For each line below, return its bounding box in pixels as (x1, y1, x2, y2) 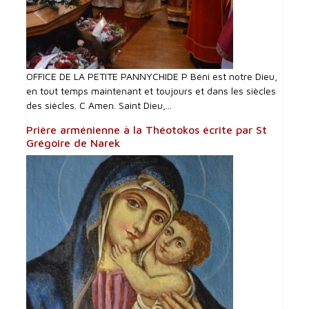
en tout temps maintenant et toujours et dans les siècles (26, 85, 277, 97)
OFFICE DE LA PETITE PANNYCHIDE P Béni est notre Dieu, (26, 70, 278, 83)
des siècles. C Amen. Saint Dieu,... (26, 99, 172, 112)
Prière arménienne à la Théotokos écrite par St (26, 123, 268, 137)
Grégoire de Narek (26, 137, 121, 150)
